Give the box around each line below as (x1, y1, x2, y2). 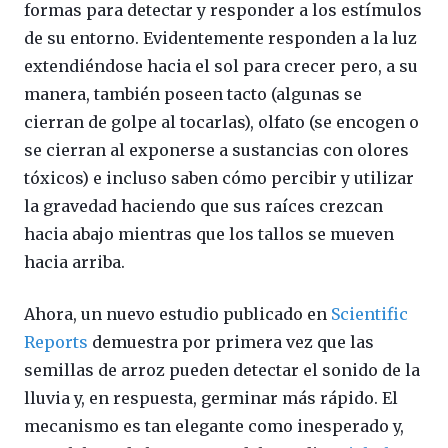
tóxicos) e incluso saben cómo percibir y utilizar (24, 167, 414, 188)
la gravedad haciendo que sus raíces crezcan (24, 195, 383, 216)
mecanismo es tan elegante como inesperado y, (24, 415, 404, 436)
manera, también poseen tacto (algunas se (24, 83, 362, 104)
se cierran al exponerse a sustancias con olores (24, 139, 409, 160)
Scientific (331, 303, 408, 324)
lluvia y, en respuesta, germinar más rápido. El (24, 387, 398, 408)
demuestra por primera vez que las (88, 331, 374, 352)
